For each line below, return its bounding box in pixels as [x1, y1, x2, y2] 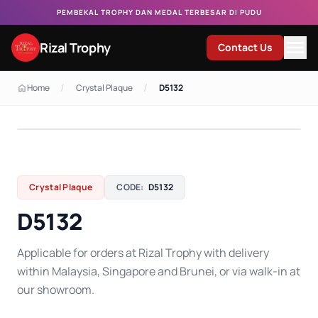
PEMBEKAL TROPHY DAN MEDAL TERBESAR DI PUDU [56, 7, 262, 17]
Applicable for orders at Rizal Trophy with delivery [17, 245, 269, 261]
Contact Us [218, 40, 273, 54]
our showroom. [17, 282, 94, 297]
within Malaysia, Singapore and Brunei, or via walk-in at [17, 263, 300, 279]
